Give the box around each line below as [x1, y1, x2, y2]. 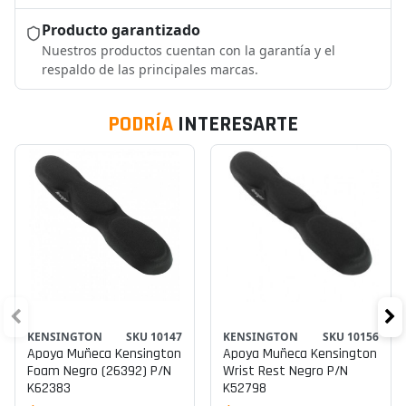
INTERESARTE [173, 111, 298, 139]
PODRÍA [108, 111, 173, 139]
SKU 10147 [126, 328, 183, 344]
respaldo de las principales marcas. [42, 61, 259, 79]
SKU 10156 [323, 329, 380, 345]
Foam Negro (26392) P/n [26, 361, 171, 381]
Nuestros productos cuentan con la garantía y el [42, 42, 336, 60]
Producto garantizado [42, 20, 201, 41]
